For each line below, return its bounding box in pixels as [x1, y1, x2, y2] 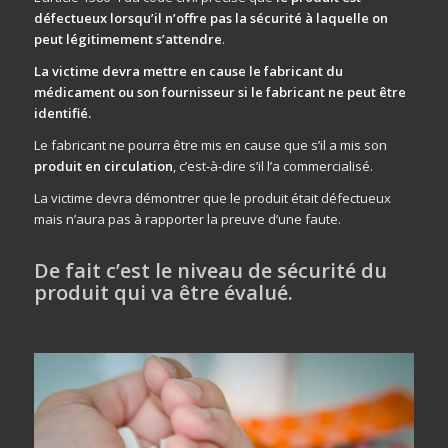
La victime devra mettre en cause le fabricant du [33, 62, 343, 81]
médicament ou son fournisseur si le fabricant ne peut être [33, 83, 406, 102]
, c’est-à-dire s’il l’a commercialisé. [172, 157, 373, 176]
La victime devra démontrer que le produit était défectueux [33, 189, 391, 208]
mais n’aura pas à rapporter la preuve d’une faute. [33, 210, 341, 229]
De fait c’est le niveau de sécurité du [33, 257, 387, 285]
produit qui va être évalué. [33, 279, 293, 307]
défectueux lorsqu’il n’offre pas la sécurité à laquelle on [33, 9, 388, 28]
